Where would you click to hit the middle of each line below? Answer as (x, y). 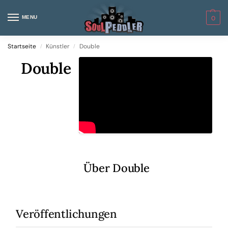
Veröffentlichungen (67, 214)
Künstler (58, 46)
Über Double (117, 168)
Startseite (22, 46)
